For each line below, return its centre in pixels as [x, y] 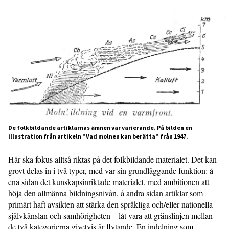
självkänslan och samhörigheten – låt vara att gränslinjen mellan [110, 215]
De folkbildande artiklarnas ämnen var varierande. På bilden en [100, 127]
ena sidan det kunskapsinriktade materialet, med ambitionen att [109, 181]
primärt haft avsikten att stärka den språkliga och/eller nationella [110, 204]
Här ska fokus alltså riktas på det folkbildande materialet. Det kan [112, 159]
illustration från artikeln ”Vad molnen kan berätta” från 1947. [98, 136]
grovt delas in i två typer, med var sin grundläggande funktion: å [111, 170]
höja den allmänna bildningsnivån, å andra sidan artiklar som [106, 193]
